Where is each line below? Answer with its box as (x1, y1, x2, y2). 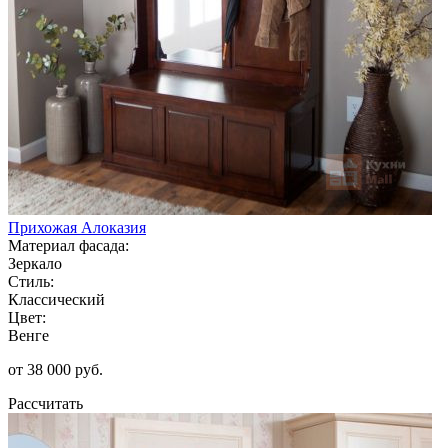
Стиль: (8, 272, 54, 290)
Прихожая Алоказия (8, 218, 146, 236)
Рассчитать (8, 394, 83, 412)
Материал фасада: (8, 236, 129, 254)
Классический (8, 290, 105, 308)
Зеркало (8, 254, 62, 272)
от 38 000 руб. (8, 360, 103, 378)
